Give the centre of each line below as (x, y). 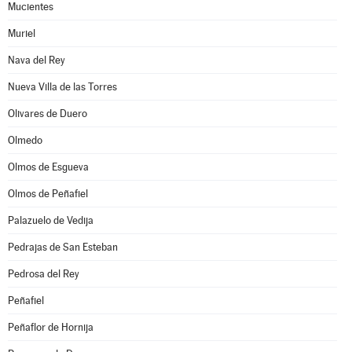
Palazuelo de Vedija (51, 220)
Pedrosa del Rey (44, 274)
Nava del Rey (37, 60)
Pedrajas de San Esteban (63, 247)
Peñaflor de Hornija (51, 327)
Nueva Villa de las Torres (62, 87)
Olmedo (25, 140)
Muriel (22, 33)
